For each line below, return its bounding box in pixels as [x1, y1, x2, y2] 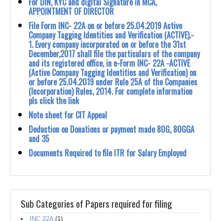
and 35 [29, 133, 50, 145]
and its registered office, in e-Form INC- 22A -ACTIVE [29, 57, 190, 69]
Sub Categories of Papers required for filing [21, 196, 173, 210]
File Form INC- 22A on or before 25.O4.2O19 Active [29, 20, 183, 32]
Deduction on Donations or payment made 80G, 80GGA [29, 123, 195, 135]
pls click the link [29, 95, 79, 107]
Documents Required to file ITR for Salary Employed [29, 147, 187, 159]
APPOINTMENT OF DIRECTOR [29, 5, 114, 17]
